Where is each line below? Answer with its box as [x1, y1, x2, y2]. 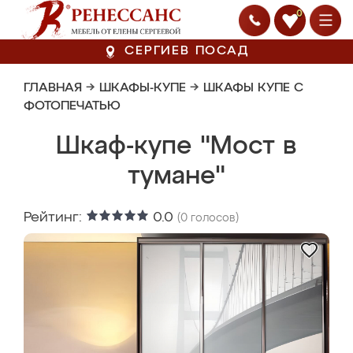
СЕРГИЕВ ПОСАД [124, 45, 249, 58]
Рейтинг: [24, 210, 86, 225]
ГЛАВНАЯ [24, 82, 82, 95]
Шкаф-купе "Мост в [56, 134, 297, 159]
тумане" [128, 164, 225, 189]
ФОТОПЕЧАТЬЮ [24, 100, 121, 113]
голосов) [188, 213, 239, 224]
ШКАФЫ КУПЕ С [203, 82, 303, 95]
